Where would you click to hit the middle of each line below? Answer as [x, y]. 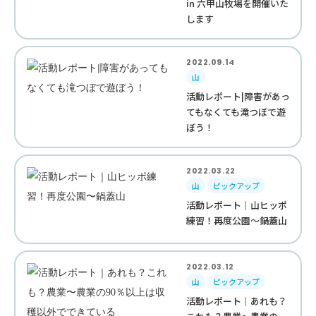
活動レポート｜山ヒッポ [237, 205]
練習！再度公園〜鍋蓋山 [237, 220]
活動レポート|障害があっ [238, 96]
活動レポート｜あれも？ [237, 301]
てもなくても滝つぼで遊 [236, 112]
